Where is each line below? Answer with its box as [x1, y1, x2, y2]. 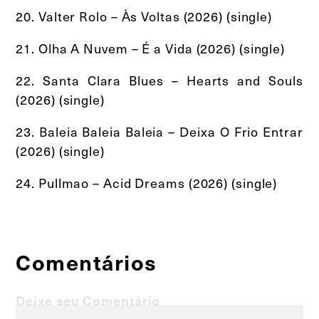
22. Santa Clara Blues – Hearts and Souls [16, 70, 303, 89]
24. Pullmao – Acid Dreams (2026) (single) [16, 173, 278, 192]
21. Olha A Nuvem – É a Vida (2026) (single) [16, 38, 286, 57]
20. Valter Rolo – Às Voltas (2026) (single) [16, 6, 273, 25]
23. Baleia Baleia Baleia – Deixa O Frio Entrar [16, 122, 303, 140]
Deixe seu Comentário [16, 291, 161, 309]
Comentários [16, 246, 157, 276]
